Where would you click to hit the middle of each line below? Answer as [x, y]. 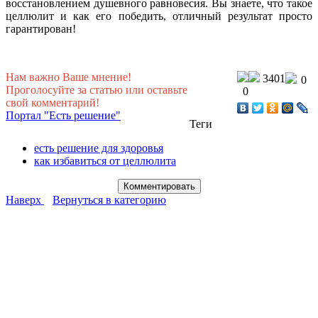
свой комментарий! [53, 102]
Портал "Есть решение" [63, 115]
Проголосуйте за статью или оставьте [97, 89]
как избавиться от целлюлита [105, 160]
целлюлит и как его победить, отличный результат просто [159, 16]
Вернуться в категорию [109, 199]
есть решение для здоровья [99, 148]
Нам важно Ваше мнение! [68, 77]
